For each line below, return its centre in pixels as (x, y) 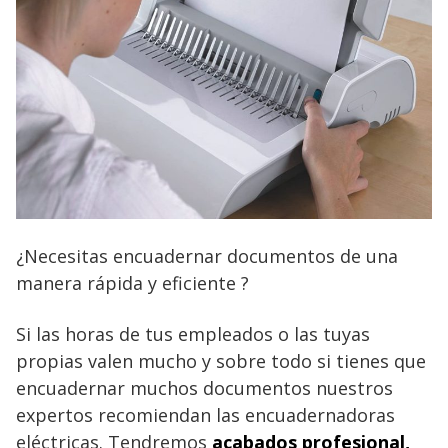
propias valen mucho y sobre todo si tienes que (221, 360)
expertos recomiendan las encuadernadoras (205, 414)
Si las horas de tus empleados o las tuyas (193, 333)
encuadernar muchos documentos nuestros (204, 387)
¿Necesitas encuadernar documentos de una (207, 255)
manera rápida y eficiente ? (132, 282)
